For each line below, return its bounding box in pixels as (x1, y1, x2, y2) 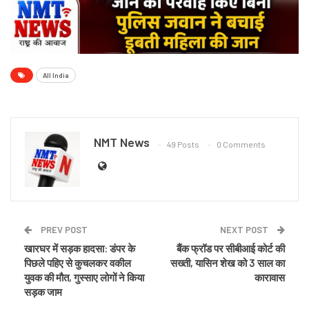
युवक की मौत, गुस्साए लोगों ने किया (24, 271, 144, 284)
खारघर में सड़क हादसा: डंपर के (24, 242, 135, 255)
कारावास (255, 271, 285, 284)
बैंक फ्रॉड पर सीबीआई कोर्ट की (177, 242, 285, 255)
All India (43, 71, 69, 80)
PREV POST (39, 224, 88, 236)
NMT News (94, 134, 150, 150)
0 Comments (217, 139, 266, 149)
